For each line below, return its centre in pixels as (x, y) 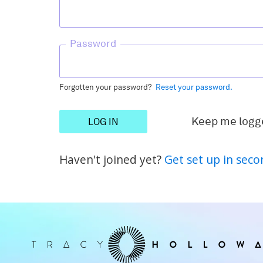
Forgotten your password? (107, 87)
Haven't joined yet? (112, 159)
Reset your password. (194, 87)
